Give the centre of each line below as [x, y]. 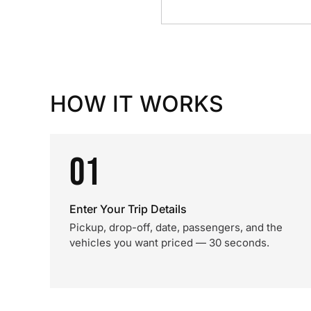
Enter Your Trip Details [128, 209]
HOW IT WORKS [137, 104]
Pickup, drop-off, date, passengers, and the [176, 227]
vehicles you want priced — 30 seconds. [169, 243]
